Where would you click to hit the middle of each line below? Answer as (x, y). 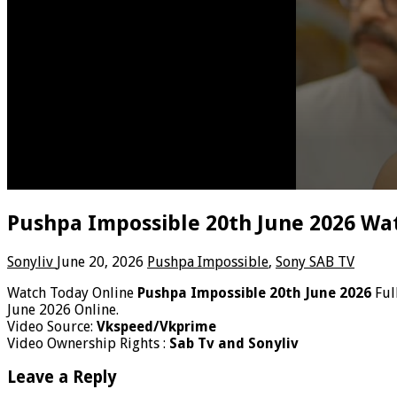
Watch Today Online (72, 292)
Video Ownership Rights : (88, 343)
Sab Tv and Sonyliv (234, 343)
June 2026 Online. (63, 309)
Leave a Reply (62, 378)
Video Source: (52, 326)
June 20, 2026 (100, 261)
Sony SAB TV (315, 261)
